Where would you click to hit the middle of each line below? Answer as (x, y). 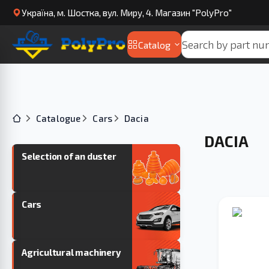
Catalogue (59, 118)
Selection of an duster (69, 156)
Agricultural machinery (71, 252)
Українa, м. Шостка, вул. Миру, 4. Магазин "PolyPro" (127, 13)
